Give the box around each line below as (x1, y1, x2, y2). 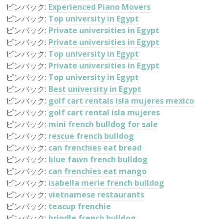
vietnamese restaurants (48, 189, 144, 200)
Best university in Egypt (48, 84, 141, 94)
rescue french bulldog (48, 131, 134, 141)
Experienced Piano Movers (48, 1, 151, 12)
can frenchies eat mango (48, 166, 147, 176)
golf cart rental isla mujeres (48, 107, 160, 118)
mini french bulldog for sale (48, 119, 158, 130)
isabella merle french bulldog (48, 177, 164, 188)
